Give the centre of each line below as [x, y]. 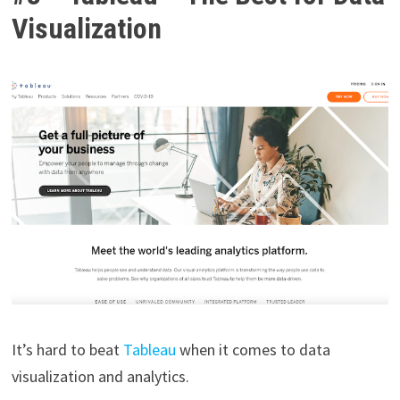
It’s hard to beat [67, 349]
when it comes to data [253, 349]
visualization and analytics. [102, 376]
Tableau [149, 349]
